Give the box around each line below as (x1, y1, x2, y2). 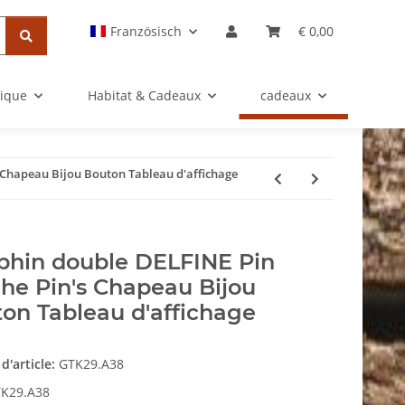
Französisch (110, 23, 182, 40)
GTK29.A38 (59, 355, 125, 373)
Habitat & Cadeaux (87, 87, 201, 104)
